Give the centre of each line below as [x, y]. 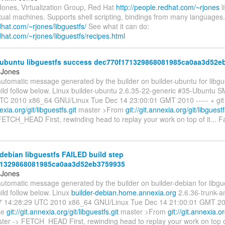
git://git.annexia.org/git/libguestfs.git [63, 212]
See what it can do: [118, 26]
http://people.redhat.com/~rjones [168, 7]
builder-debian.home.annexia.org [124, 193]
